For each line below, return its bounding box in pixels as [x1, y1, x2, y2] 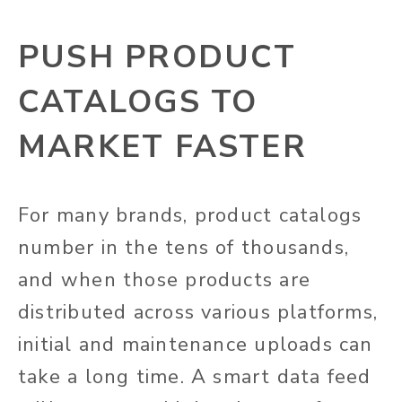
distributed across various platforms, [18, 299, 379, 327]
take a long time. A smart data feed [18, 363, 371, 391]
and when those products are [18, 267, 310, 294]
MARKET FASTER [18, 126, 307, 169]
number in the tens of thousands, [18, 234, 350, 262]
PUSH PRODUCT [18, 36, 297, 79]
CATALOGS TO [18, 81, 258, 124]
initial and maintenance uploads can [18, 331, 373, 359]
